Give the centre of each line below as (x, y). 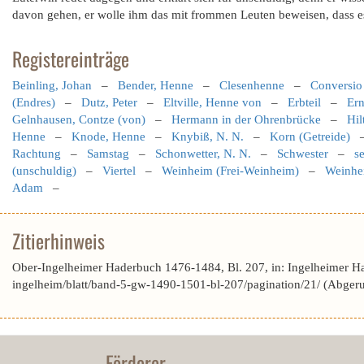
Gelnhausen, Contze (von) (79, 119)
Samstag (108, 154)
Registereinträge (71, 58)
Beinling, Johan (52, 85)
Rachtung (37, 154)
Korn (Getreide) (310, 136)
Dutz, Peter (109, 102)
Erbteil (304, 102)
